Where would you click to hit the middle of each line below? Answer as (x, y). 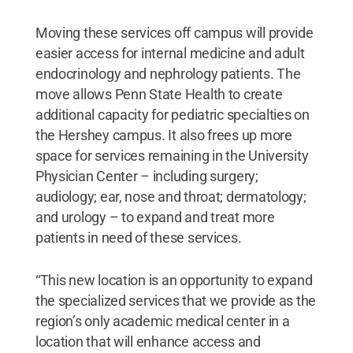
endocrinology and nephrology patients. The (168, 73)
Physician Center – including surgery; (147, 176)
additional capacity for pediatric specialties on (172, 114)
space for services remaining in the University (172, 155)
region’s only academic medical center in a (162, 321)
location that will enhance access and (148, 341)
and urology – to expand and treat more (155, 217)
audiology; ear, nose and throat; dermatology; (171, 196)
